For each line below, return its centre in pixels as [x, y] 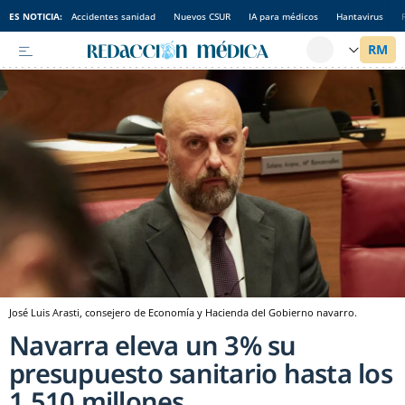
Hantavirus [360, 16]
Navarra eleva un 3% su [153, 345]
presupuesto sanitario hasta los [201, 373]
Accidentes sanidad [113, 16]
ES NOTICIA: [36, 16]
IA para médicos [283, 16]
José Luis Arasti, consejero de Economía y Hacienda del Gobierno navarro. [183, 313]
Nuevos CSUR [202, 16]
